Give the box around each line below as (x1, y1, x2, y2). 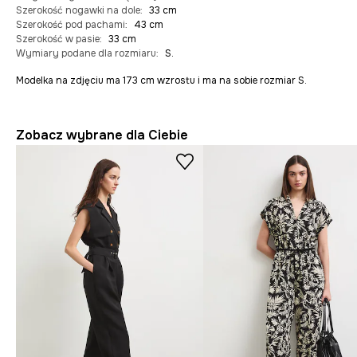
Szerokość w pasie (16, 33, 100, 46)
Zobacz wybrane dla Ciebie (16, 127, 188, 144)
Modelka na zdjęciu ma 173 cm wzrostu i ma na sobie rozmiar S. (16, 74, 307, 88)
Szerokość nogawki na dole (16, 4, 140, 18)
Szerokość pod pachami (16, 18, 125, 32)
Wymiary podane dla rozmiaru (16, 47, 156, 61)
